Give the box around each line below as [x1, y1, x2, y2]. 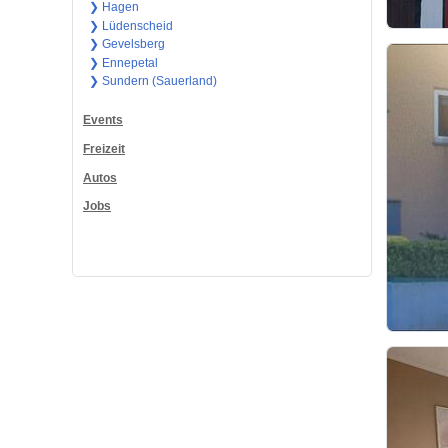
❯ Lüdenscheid [88, 18, 173, 33]
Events [83, 112, 123, 127]
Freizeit [83, 141, 125, 156]
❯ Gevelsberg [88, 37, 165, 52]
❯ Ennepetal [88, 55, 158, 70]
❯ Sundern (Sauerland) [88, 74, 217, 89]
